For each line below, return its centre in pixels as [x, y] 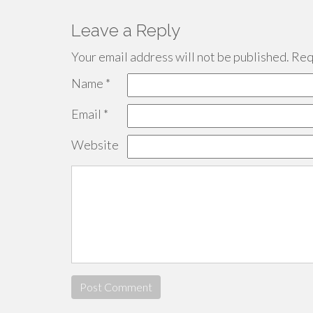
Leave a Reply [126, 30]
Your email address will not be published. [180, 57]
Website [95, 145]
